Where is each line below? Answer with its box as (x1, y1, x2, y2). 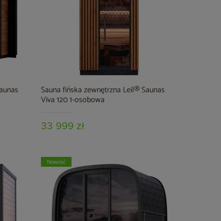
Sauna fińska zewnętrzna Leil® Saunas (41, 83, 165, 97)
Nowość (46, 157, 66, 167)
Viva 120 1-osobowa (41, 93, 105, 107)
